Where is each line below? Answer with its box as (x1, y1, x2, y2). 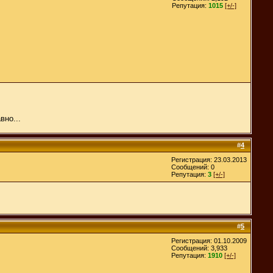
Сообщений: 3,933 (171, 244, 227, 252)
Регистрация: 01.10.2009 (171, 236, 247, 244)
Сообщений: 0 (171, 163, 214, 171)
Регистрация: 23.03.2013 (171, 155, 247, 163)
